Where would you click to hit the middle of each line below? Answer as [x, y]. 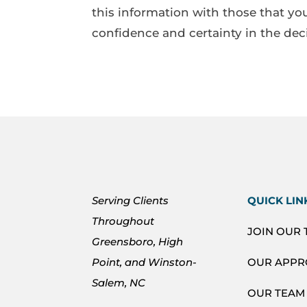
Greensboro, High [138, 241]
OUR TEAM [277, 293]
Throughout [123, 221]
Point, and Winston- [145, 262]
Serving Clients [131, 200]
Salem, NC [119, 282]
